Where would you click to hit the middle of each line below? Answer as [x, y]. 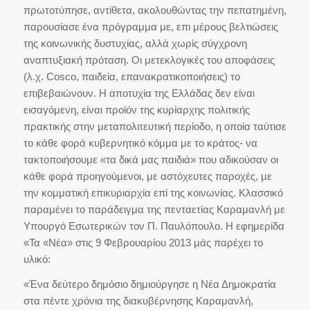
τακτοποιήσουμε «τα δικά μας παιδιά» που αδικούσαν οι [151, 159]
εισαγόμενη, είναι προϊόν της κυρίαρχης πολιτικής [136, 109]
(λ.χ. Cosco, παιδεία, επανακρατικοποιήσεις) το [131, 76]
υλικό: [37, 259]
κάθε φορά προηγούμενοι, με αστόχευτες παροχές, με [147, 176]
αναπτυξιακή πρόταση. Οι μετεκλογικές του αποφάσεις [149, 60]
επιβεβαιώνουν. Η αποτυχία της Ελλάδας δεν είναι [139, 93]
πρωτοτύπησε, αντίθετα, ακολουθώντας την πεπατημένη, [155, 10]
